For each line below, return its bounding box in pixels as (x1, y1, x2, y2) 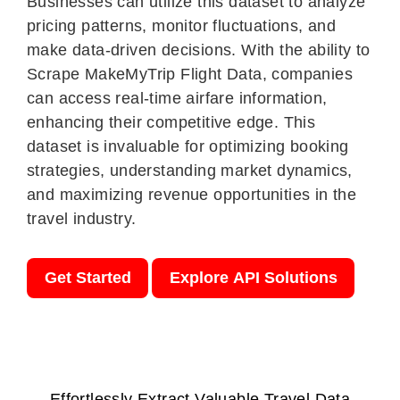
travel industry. (27, 210, 137, 228)
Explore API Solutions (169, 269, 337, 287)
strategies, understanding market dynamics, (27, 162, 353, 179)
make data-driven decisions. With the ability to (27, 41, 371, 59)
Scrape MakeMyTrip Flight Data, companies (27, 65, 353, 83)
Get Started (44, 269, 131, 287)
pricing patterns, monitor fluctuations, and (27, 17, 337, 35)
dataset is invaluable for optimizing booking (27, 137, 349, 155)
